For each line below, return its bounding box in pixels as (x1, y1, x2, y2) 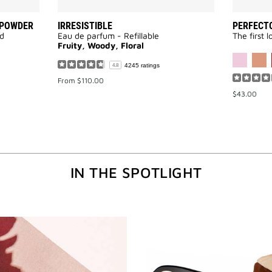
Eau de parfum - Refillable (58, 30, 159, 41)
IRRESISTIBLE (58, 20, 112, 32)
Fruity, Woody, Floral (58, 40, 144, 50)
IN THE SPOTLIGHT (70, 163, 202, 181)
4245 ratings (124, 61, 160, 69)
